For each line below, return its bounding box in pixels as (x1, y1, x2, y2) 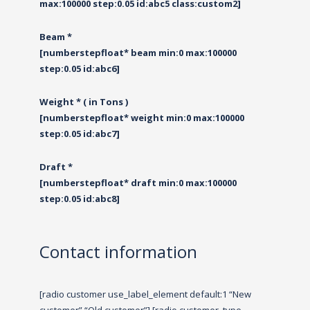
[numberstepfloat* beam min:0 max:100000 (39, 46, 237, 59)
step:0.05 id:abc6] (39, 62, 120, 75)
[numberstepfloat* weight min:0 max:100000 (39, 111, 244, 124)
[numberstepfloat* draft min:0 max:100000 (39, 176, 237, 189)
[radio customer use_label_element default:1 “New (39, 288, 251, 300)
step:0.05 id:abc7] (39, 127, 120, 140)
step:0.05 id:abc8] (39, 192, 120, 205)
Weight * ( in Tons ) (39, 95, 128, 108)
